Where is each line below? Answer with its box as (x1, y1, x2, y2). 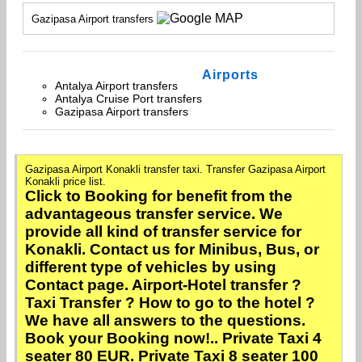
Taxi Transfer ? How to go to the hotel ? (25, 294, 315, 312)
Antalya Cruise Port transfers (55, 91, 202, 105)
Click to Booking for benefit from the (25, 187, 293, 205)
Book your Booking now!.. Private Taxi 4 (25, 330, 322, 347)
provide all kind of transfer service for (25, 223, 301, 241)
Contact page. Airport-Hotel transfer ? (25, 276, 301, 294)
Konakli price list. (25, 175, 106, 188)
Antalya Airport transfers (55, 78, 178, 92)
